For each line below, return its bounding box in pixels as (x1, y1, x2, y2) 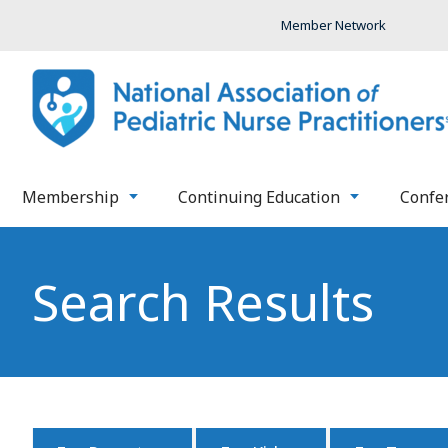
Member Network (280, 16, 386, 34)
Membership (22, 186, 119, 208)
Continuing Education (178, 186, 341, 208)
